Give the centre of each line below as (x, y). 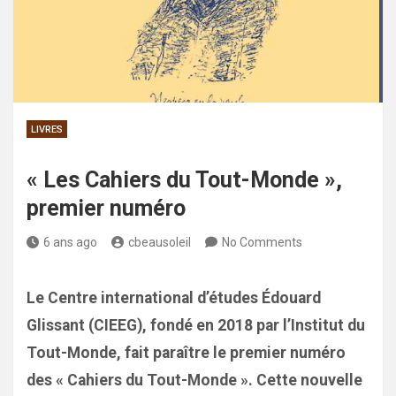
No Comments (262, 242)
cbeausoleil (160, 242)
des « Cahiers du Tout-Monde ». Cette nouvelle (194, 380)
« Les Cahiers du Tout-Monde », (184, 180)
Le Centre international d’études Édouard (174, 298)
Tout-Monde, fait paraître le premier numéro (186, 353)
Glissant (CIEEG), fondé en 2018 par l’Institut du (196, 325)
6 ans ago (70, 242)
